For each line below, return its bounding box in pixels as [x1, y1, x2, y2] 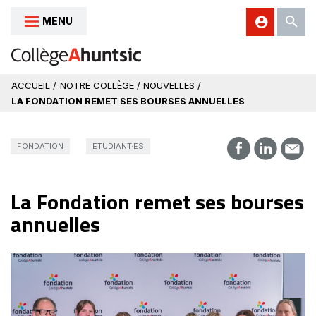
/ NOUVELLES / [137, 80, 201, 91]
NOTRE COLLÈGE [60, 80, 134, 91]
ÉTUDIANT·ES [92, 140, 144, 151]
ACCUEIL [11, 80, 50, 91]
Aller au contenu [14, 18, 88, 28]
